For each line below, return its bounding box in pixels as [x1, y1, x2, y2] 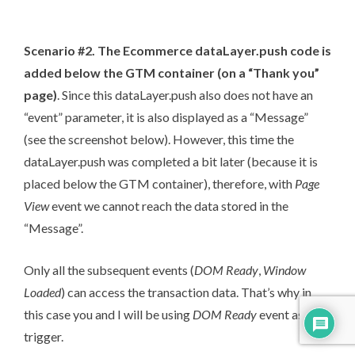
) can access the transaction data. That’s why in [61, 284, 311, 300]
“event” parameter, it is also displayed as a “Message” [24, 109, 308, 124]
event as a [257, 307, 312, 322]
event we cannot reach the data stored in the [52, 198, 288, 213]
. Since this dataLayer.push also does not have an [57, 87, 313, 102]
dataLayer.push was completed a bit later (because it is [24, 154, 318, 169]
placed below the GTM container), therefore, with [24, 176, 295, 191]
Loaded [24, 284, 61, 300]
